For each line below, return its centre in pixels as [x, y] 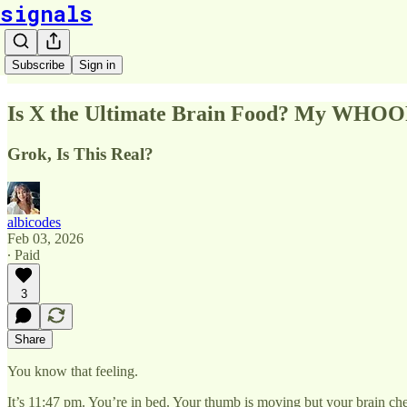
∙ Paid [24, 254]
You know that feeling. [73, 371]
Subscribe [38, 65]
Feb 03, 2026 [45, 238]
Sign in [97, 65]
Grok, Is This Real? [80, 154]
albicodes [34, 222]
